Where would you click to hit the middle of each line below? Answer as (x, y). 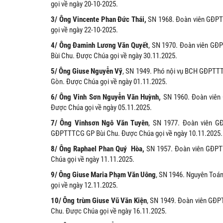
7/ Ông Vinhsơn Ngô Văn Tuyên (100, 123)
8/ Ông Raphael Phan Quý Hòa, (99, 149)
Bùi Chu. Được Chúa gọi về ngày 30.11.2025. (114, 56)
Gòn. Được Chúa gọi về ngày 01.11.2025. (109, 82)
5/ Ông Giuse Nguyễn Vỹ (87, 71)
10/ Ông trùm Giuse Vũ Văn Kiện (99, 201)
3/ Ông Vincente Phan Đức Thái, (100, 20)
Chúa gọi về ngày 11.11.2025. (93, 160)
